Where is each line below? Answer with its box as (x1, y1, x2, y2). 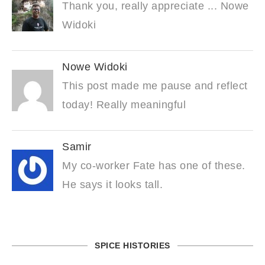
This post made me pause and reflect (62, 80, 248, 92)
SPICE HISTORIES (95, 241, 170, 251)
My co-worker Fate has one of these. (62, 160, 245, 172)
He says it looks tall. (62, 179, 163, 191)
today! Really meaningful (62, 99, 186, 111)
